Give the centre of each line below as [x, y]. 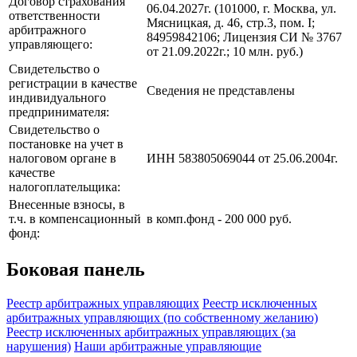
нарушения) [39, 346]
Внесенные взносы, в [67, 204]
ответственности [55, 15]
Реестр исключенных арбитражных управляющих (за [151, 331]
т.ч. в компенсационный [75, 218]
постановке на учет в [66, 143]
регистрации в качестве [73, 83]
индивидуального [57, 97]
